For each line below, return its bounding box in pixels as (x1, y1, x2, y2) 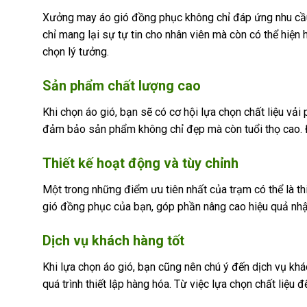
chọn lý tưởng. (42, 45, 109, 59)
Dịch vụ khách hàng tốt (42, 232, 184, 249)
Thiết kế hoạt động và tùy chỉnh (42, 154, 238, 171)
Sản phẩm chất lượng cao (42, 77, 201, 95)
